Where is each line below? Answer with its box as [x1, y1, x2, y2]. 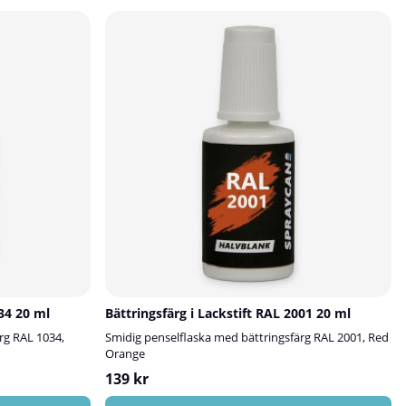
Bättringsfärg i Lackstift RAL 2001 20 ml [105, 304, 351, 322]
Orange [105, 345, 145, 362]
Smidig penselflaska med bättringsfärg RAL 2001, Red [105, 329, 389, 345]
